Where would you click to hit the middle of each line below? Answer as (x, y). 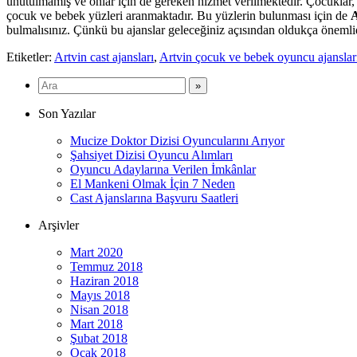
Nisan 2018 (99, 309)
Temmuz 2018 (106, 266)
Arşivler (59, 225)
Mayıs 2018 (100, 295)
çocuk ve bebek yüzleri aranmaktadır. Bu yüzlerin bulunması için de (178, 15)
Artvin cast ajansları (104, 57)
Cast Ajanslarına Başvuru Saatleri (154, 198)
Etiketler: (30, 57)
